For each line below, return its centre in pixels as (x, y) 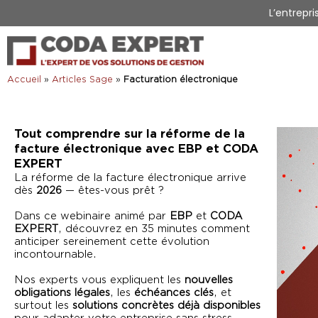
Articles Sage (82, 79)
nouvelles (209, 280)
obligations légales (62, 293)
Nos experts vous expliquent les (99, 280)
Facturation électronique (181, 79)
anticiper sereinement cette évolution (112, 242)
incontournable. (55, 254)
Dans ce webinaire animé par (92, 216)
